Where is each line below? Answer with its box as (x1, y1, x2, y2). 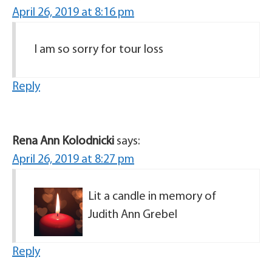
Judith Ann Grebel (88, 209, 177, 222)
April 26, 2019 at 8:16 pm (12, 7, 134, 19)
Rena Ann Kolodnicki (12, 135, 114, 148)
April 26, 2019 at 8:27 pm (12, 154, 134, 166)
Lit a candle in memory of (88, 191, 216, 203)
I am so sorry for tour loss (34, 44, 163, 56)
